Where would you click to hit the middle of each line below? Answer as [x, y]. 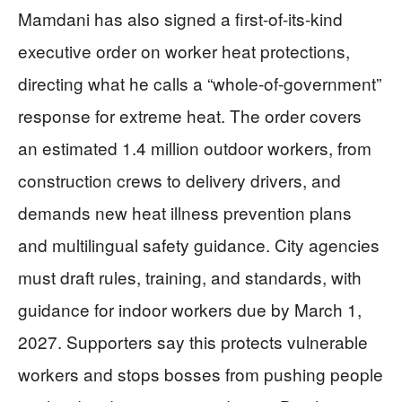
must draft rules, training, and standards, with [190, 277]
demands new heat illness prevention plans [185, 212]
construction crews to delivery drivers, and [179, 180]
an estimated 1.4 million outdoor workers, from [195, 148]
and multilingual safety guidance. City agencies [199, 245]
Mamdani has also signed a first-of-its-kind [180, 18]
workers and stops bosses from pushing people [201, 374]
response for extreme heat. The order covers [190, 115]
